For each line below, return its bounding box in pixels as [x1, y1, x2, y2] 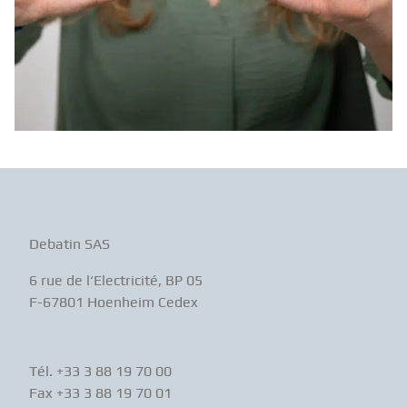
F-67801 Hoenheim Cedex [28, 293, 198, 311]
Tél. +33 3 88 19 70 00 [28, 362, 172, 380]
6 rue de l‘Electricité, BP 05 [28, 271, 203, 289]
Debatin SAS [28, 234, 110, 253]
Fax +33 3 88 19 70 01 [28, 383, 172, 402]
